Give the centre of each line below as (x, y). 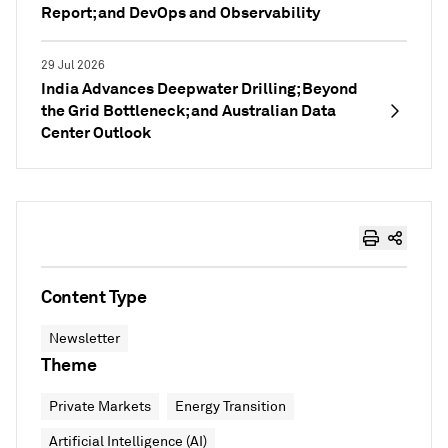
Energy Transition (230, 406)
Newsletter (84, 338)
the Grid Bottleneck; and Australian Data (188, 110)
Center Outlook (96, 132)
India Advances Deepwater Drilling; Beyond (199, 88)
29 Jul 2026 (73, 65)
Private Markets (100, 406)
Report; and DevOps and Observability (180, 12)
